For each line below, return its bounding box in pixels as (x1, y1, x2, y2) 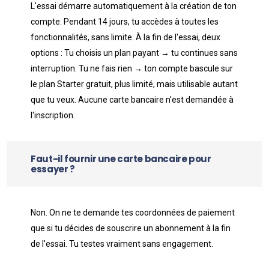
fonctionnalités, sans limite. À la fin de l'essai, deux (31, 32, 221, 42)
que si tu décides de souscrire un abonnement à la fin (31, 223, 231, 233)
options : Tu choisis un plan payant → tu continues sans (31, 48, 238, 58)
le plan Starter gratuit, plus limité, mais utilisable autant (31, 79, 238, 89)
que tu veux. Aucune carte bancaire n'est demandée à (31, 95, 234, 104)
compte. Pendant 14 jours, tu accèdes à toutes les (31, 17, 219, 26)
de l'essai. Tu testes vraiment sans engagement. (31, 239, 214, 249)
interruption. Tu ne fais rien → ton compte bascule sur (31, 64, 234, 73)
